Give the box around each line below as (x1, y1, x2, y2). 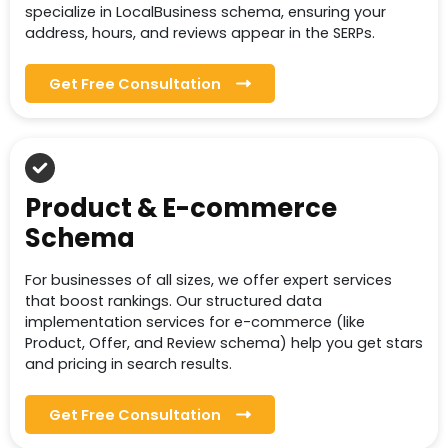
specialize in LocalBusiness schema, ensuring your (25, 2, 386, 23)
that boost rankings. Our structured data (25, 291, 322, 312)
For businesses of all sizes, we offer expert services (25, 270, 392, 291)
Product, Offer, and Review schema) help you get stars (25, 333, 423, 354)
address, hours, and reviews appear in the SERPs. (25, 23, 375, 44)
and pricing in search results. (25, 354, 232, 375)
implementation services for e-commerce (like (25, 312, 365, 333)
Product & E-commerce (25, 190, 337, 227)
